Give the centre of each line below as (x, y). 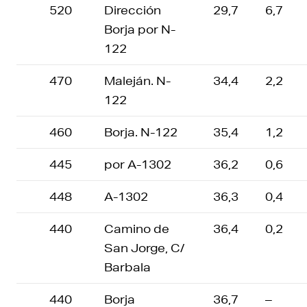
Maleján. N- (137, 81)
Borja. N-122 (141, 132)
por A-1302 (138, 164)
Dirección (133, 10)
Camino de (137, 229)
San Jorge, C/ (144, 248)
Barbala (127, 267)
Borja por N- (140, 29)
